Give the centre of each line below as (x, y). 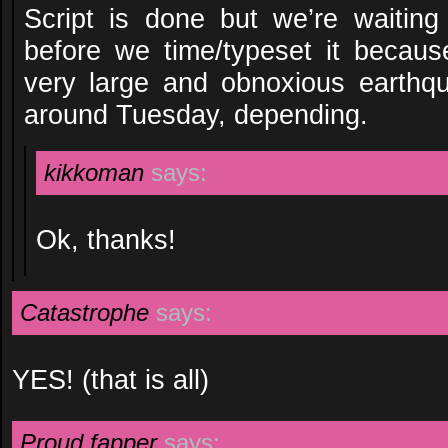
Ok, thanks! (106, 239)
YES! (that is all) (110, 379)
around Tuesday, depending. (196, 114)
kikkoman (94, 172)
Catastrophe (84, 312)
